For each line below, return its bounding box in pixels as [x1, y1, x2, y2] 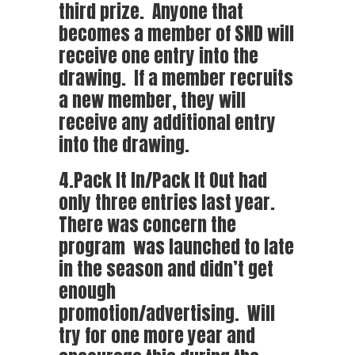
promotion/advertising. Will [59, 298, 275, 327]
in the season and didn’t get [59, 254, 273, 283]
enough [59, 276, 116, 305]
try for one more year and [59, 320, 255, 349]
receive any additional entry [59, 107, 276, 136]
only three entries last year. [59, 187, 279, 216]
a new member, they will [59, 85, 246, 114]
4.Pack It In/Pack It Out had [59, 165, 267, 194]
